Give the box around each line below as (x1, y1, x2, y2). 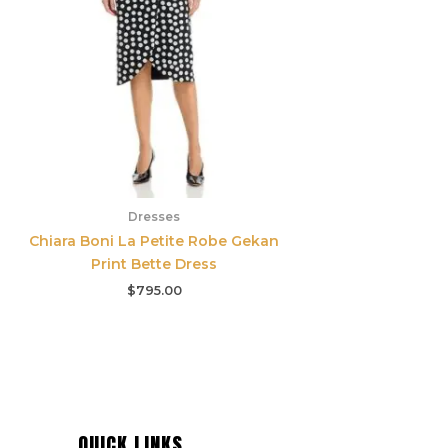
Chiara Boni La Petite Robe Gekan (29, 232, 279, 251)
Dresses (128, 209, 180, 225)
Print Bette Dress (91, 255, 217, 274)
